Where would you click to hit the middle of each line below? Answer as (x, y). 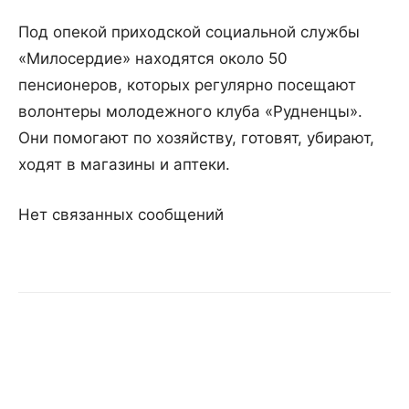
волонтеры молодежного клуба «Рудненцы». (190, 112)
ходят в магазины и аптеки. (124, 165)
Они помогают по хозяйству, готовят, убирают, (196, 138)
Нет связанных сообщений (121, 215)
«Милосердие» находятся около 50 (153, 59)
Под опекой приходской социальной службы (189, 32)
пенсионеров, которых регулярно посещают (187, 85)
